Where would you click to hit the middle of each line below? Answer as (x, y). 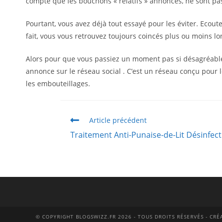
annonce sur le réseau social (74, 71)
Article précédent (118, 120)
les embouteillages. (58, 83)
